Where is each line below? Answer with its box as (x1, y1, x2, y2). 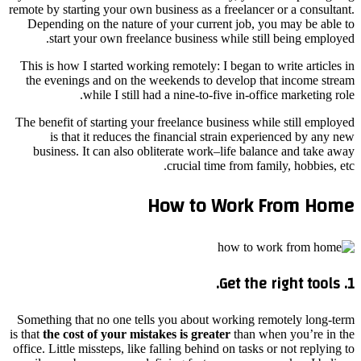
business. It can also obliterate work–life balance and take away (33, 143, 355, 158)
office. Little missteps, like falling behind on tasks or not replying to (13, 341, 355, 355)
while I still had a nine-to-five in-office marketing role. (83, 87, 355, 102)
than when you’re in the (230, 326, 355, 341)
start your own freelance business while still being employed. (49, 31, 355, 45)
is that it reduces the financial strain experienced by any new (50, 129, 355, 143)
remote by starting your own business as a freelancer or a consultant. (9, 2, 355, 16)
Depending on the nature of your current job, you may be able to (27, 16, 355, 31)
